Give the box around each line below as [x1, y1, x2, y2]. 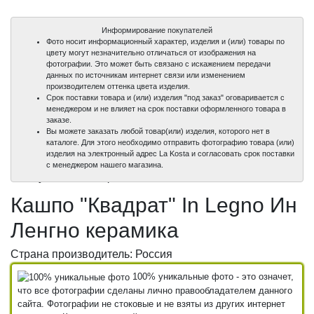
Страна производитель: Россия [11, 247, 172, 260]
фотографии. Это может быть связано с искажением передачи [46, 59, 271, 68]
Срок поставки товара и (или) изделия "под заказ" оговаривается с [46, 93, 285, 102]
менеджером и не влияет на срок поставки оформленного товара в [46, 104, 286, 113]
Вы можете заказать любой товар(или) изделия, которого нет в [46, 126, 270, 135]
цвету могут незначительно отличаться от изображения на [46, 48, 256, 57]
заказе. [46, 115, 71, 124]
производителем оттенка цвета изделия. [46, 81, 190, 90]
